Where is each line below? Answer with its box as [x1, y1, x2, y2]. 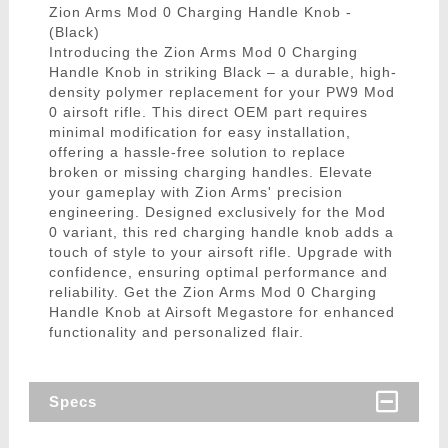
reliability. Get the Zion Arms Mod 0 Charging [48, 284, 377, 301]
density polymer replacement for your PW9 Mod [48, 84, 395, 101]
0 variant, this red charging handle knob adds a [48, 224, 394, 241]
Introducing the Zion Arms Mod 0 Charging [48, 44, 358, 61]
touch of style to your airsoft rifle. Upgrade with [48, 244, 393, 261]
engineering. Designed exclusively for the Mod [48, 204, 386, 221]
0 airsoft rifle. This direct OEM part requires [48, 104, 368, 121]
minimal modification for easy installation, [48, 124, 351, 141]
